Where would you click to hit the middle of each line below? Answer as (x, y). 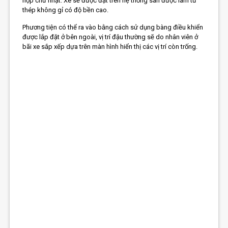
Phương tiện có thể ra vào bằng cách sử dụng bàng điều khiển (113, 27)
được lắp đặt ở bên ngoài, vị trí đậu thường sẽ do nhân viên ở (110, 37)
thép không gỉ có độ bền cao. (66, 10)
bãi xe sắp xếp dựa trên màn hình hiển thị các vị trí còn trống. (110, 47)
